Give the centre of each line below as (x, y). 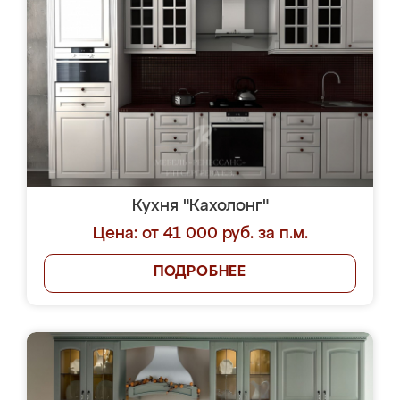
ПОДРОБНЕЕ (200, 272)
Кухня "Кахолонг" (200, 206)
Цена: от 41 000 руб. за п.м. (200, 234)
